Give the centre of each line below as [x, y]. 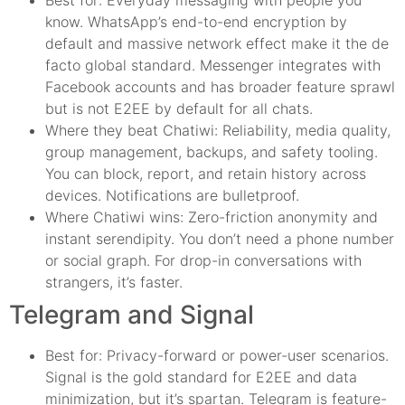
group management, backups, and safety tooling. [212, 151]
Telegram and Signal [132, 314]
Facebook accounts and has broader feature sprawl [220, 86]
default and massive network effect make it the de [217, 43]
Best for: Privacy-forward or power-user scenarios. [217, 355]
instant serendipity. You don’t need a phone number [220, 238]
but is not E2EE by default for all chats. [179, 108]
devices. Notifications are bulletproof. [172, 195]
